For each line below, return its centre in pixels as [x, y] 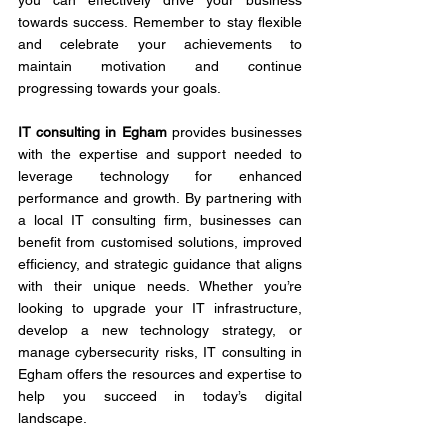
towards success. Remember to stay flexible [160, 22]
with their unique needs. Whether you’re [160, 286]
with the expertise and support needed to [160, 154]
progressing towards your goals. [119, 88]
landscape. [52, 418]
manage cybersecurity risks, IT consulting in [160, 352]
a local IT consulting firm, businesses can [160, 220]
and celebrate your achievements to [160, 44]
